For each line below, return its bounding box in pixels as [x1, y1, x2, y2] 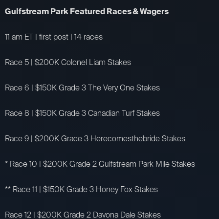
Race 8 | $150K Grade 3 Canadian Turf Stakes [5, 108, 160, 118]
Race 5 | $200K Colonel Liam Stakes [5, 57, 131, 67]
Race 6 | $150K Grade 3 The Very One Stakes [5, 82, 160, 93]
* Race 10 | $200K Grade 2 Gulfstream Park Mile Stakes [5, 158, 195, 169]
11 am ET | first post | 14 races [5, 31, 103, 42]
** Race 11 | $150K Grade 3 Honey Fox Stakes [5, 184, 158, 195]
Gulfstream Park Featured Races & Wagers [5, 6, 169, 17]
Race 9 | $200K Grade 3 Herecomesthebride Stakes [5, 133, 185, 144]
